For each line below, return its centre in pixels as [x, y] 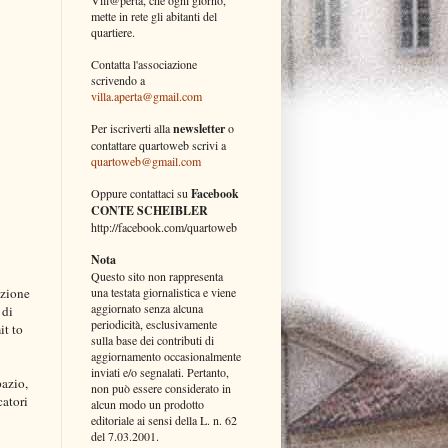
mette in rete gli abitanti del [154, 15]
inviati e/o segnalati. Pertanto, [160, 371]
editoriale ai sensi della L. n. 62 [164, 419]
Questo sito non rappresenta [157, 275]
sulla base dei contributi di [152, 339]
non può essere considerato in [161, 387]
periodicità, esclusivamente [154, 323]
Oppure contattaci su [141, 192]
